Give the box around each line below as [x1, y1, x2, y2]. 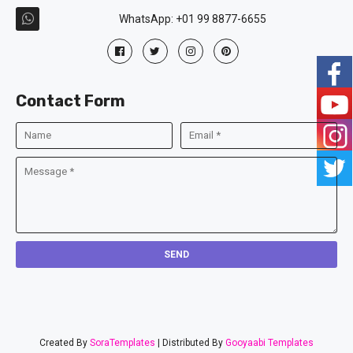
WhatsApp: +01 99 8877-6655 [118, 13, 266, 26]
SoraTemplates [90, 337, 155, 349]
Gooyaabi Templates [225, 337, 314, 349]
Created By [39, 337, 90, 349]
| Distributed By [155, 337, 225, 349]
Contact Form [16, 91, 125, 111]
